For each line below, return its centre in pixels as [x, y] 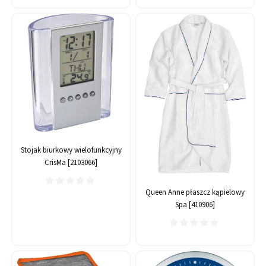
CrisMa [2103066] [71, 163]
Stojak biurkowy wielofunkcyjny [71, 150]
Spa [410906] [195, 204]
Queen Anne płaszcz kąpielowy [195, 192]
